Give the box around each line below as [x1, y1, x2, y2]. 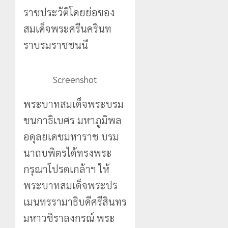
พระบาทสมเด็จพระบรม [23, 97, 124, 110]
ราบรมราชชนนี [23, 38, 93, 51]
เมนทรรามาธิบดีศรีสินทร [23, 194, 127, 208]
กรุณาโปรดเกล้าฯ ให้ [23, 162, 109, 176]
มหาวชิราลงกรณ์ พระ [23, 211, 115, 224]
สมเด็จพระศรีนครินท [23, 21, 111, 35]
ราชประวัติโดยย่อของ [23, 5, 115, 19]
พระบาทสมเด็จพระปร [23, 178, 118, 192]
